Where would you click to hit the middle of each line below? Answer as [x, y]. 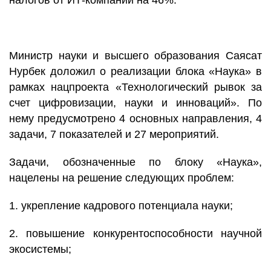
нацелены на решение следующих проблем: [122, 178]
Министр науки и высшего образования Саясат [135, 56]
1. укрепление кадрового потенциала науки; [121, 206]
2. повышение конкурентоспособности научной [135, 233]
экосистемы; [40, 249]
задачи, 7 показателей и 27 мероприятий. [114, 134]
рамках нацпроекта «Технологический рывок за [135, 87]
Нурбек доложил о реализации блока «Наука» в [135, 71]
